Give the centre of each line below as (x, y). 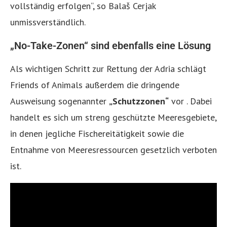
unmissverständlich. (48, 22)
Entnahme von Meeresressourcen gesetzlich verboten (113, 149)
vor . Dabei (190, 101)
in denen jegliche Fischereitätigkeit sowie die (97, 133)
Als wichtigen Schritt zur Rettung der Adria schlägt (108, 68)
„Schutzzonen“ (139, 101)
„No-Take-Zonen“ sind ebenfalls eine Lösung (110, 45)
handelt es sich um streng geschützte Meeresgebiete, (113, 117)
